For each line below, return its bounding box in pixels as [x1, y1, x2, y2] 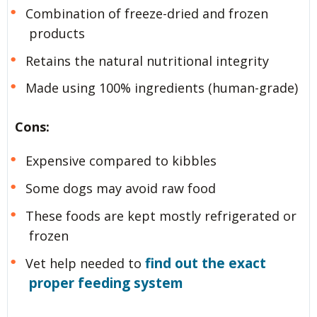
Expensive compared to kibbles [25, 152, 217, 170]
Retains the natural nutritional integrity [25, 52, 269, 69]
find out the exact [144, 254, 266, 273]
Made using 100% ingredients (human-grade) [25, 79, 298, 97]
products [29, 24, 85, 42]
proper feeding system [29, 274, 183, 293]
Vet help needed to [25, 255, 145, 272]
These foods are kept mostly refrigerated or [25, 207, 296, 225]
